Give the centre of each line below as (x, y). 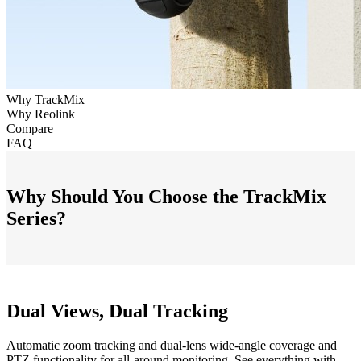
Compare (30, 129)
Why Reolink (41, 114)
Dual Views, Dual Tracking (117, 311)
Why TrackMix (46, 100)
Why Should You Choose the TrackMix (166, 196)
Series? (36, 218)
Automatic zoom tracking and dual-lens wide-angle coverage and (172, 345)
